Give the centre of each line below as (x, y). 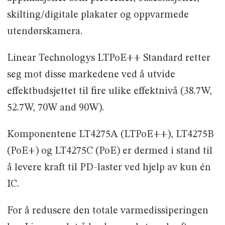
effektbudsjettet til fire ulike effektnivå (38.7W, (109, 92)
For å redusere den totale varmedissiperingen (107, 211)
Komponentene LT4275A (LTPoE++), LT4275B (110, 134)
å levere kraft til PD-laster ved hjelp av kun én (109, 167)
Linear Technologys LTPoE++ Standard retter (108, 59)
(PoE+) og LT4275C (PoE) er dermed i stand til (109, 151)
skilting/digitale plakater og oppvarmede (98, 15)
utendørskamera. (44, 32)
